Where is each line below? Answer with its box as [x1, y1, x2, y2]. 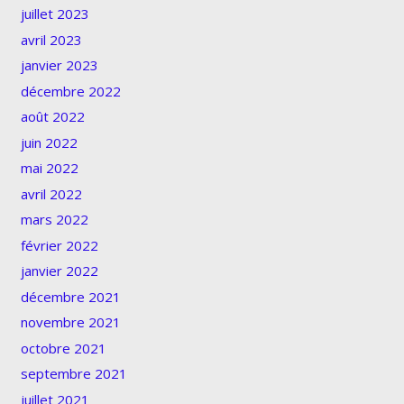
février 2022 [20, 235, 98, 254]
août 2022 [20, 107, 85, 126]
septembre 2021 [20, 364, 127, 383]
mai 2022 [20, 159, 78, 178]
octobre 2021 [20, 338, 106, 357]
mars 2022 [20, 210, 88, 229]
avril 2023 [20, 30, 82, 49]
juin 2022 [20, 133, 78, 151]
